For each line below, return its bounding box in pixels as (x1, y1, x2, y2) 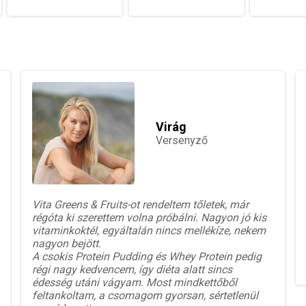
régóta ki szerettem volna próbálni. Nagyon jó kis (32, 210, 266, 224)
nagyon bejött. (32, 236, 104, 250)
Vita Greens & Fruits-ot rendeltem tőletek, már (32, 197, 249, 211)
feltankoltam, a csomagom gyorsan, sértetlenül (32, 288, 258, 302)
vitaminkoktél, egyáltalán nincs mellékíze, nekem (32, 223, 266, 237)
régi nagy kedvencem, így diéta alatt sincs (32, 262, 232, 276)
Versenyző (156, 133, 208, 147)
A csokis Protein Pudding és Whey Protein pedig (32, 249, 262, 263)
